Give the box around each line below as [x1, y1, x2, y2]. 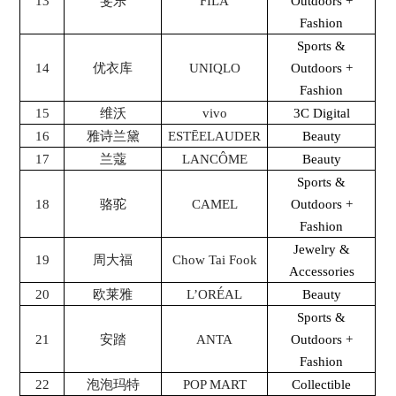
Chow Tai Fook [171, 253, 257, 268]
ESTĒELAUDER [168, 129, 262, 144]
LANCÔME [181, 152, 247, 167]
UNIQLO [188, 61, 240, 76]
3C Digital [293, 106, 350, 121]
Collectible [292, 377, 352, 392]
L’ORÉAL [187, 287, 243, 302]
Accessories [288, 264, 354, 279]
